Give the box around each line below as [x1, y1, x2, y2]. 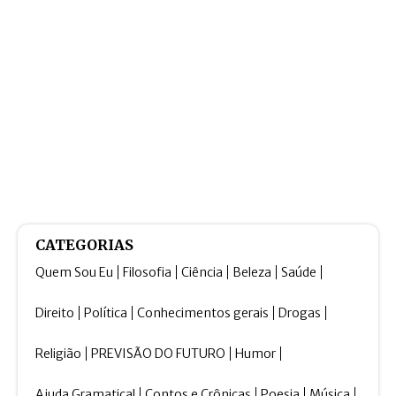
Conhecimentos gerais [137, 305, 269, 322]
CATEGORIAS [35, 236, 133, 255]
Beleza [232, 264, 271, 281]
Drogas [278, 305, 321, 322]
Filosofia [123, 264, 171, 281]
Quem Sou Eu [35, 264, 113, 281]
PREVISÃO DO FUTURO [91, 346, 225, 362]
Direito [35, 305, 74, 322]
